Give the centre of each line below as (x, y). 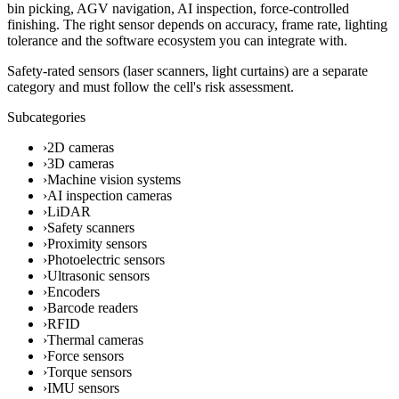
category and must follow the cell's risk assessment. (151, 86)
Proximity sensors (97, 243)
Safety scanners (91, 227)
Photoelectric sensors (106, 259)
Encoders (73, 291)
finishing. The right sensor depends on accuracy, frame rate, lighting (197, 24)
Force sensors (85, 355)
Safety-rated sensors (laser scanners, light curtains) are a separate (187, 70)
